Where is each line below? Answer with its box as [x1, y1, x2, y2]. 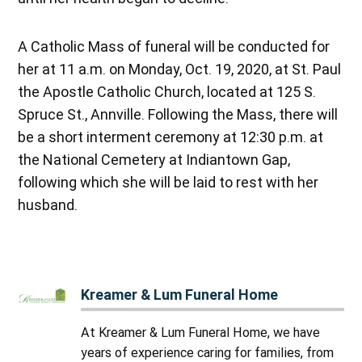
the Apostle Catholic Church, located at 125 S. [18, 83, 317, 101]
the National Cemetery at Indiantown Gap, [18, 151, 291, 169]
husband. [18, 196, 78, 214]
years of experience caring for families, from [81, 344, 335, 360]
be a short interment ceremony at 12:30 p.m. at [18, 128, 324, 146]
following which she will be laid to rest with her [18, 174, 319, 192]
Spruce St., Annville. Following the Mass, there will [18, 106, 339, 124]
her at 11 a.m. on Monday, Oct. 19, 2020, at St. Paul [18, 61, 342, 78]
